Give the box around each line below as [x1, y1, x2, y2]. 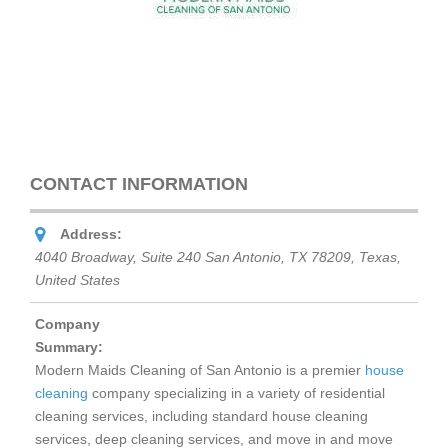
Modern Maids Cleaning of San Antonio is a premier [35, 362, 365, 379]
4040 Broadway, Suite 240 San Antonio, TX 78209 [35, 249, 351, 266]
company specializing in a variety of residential [88, 385, 385, 402]
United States [35, 272, 120, 289]
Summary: [35, 339, 103, 356]
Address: [60, 226, 122, 243]
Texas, [359, 249, 401, 266]
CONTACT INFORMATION [30, 174, 248, 195]
